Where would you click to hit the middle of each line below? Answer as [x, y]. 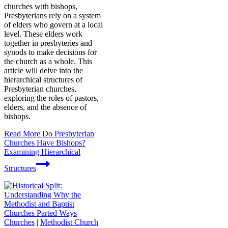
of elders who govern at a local [53, 25]
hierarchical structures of [43, 80]
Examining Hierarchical [42, 152]
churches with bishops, [41, 7]
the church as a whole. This [48, 62]
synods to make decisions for [50, 52]
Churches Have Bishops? [45, 143]
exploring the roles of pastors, [51, 98]
